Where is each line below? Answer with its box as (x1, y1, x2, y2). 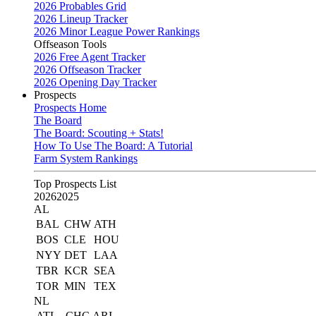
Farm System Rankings (34, 152, 138, 164)
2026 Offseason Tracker (34, 63, 141, 75)
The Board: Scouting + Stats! (34, 127, 164, 139)
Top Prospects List (34, 178, 116, 190)
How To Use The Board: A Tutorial (34, 140, 193, 152)
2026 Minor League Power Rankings (34, 25, 200, 37)
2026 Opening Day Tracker (34, 76, 157, 88)
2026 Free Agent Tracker (34, 51, 145, 63)
